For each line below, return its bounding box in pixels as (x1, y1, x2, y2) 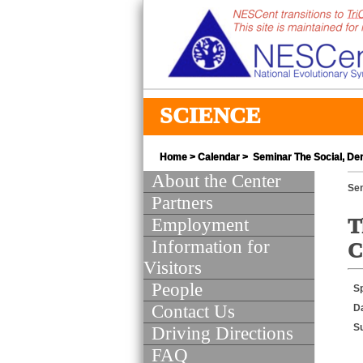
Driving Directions (152, 323, 293, 344)
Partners (152, 193, 213, 213)
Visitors (143, 258, 202, 278)
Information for (152, 237, 270, 257)
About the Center (152, 171, 281, 191)
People (152, 280, 203, 300)
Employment (152, 215, 249, 235)
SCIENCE (160, 103, 261, 128)
